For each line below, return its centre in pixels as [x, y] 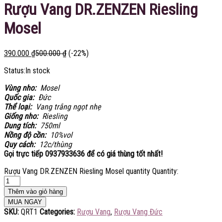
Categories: [58, 212]
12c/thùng [55, 144]
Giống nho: [23, 116]
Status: [15, 70]
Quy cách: [22, 144]
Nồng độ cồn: [27, 135]
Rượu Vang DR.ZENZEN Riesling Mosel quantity [77, 171]
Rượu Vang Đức [138, 212]
